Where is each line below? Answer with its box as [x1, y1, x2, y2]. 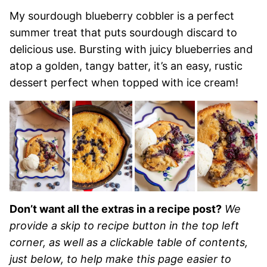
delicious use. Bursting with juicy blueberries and [10, 43, 253, 55]
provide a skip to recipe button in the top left [10, 219, 239, 232]
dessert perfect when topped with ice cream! [10, 76, 238, 89]
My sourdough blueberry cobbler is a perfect [10, 10, 234, 22]
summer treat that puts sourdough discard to [10, 26, 237, 39]
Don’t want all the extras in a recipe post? [10, 202, 222, 215]
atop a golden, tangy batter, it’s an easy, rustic [10, 60, 243, 72]
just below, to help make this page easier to [10, 252, 231, 265]
